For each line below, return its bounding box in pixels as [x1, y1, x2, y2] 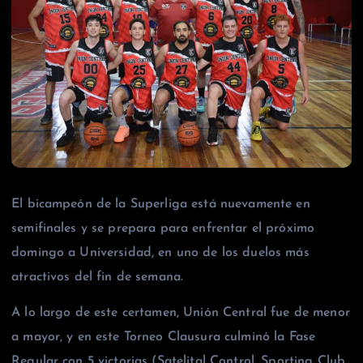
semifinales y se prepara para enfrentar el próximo [11, 221, 315, 235]
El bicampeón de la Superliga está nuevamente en [11, 197, 310, 211]
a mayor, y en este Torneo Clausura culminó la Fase [11, 330, 316, 344]
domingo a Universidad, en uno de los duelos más [11, 246, 310, 259]
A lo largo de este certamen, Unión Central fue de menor [11, 305, 350, 319]
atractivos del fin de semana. [11, 270, 184, 284]
